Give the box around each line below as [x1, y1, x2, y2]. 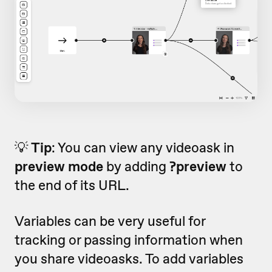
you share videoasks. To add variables [15, 249, 243, 268]
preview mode [15, 157, 103, 175]
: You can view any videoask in [52, 138, 234, 157]
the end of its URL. [15, 175, 132, 194]
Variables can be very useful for [15, 211, 205, 230]
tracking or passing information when [15, 230, 243, 249]
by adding [103, 157, 169, 175]
